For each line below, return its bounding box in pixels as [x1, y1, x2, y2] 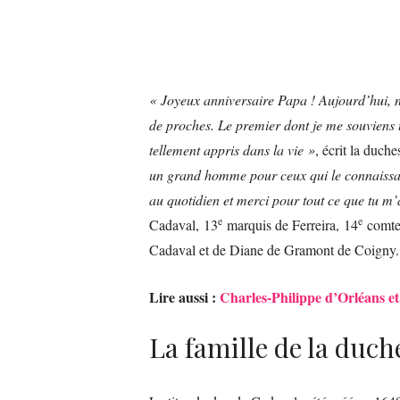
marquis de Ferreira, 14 [222, 214, 358, 234]
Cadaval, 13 [149, 214, 218, 234]
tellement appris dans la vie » [149, 139, 315, 159]
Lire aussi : [149, 286, 220, 307]
